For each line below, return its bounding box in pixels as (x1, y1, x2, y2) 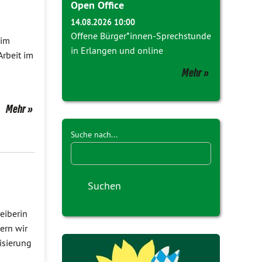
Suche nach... (71, 129, 118, 140)
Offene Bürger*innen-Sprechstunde (71, 30, 211, 42)
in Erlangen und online (71, 44, 163, 56)
